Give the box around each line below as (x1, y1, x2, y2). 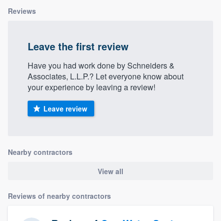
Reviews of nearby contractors (8, 190, 111, 201)
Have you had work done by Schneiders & (28, 60, 175, 72)
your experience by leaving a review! (28, 81, 155, 93)
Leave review (43, 104, 87, 114)
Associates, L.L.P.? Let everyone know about (28, 71, 184, 82)
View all (98, 166, 123, 176)
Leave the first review (28, 39, 129, 54)
